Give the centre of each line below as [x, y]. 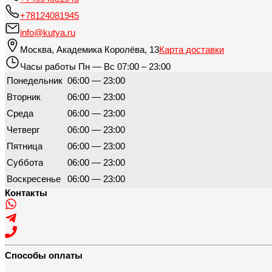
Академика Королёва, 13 [108, 50]
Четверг [24, 130]
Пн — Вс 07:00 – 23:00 [124, 67]
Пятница [26, 146]
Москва [36, 50]
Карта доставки [192, 50]
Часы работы [49, 67]
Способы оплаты [44, 256]
